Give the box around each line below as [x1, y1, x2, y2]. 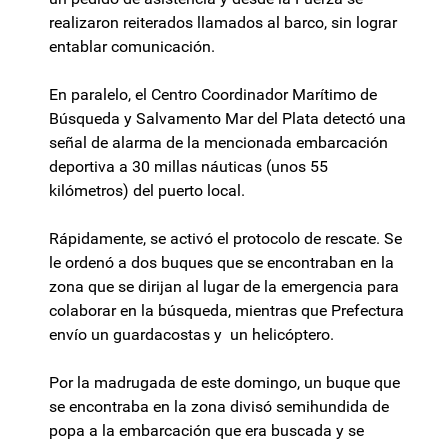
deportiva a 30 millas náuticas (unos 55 [49, 157, 328, 177]
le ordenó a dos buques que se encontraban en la [49, 253, 394, 273]
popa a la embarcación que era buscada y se [49, 421, 364, 441]
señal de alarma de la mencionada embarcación [49, 133, 388, 153]
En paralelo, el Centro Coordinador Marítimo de [49, 85, 377, 105]
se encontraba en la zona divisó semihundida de [49, 397, 389, 417]
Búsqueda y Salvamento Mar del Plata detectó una [49, 109, 406, 129]
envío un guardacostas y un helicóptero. [49, 325, 334, 345]
